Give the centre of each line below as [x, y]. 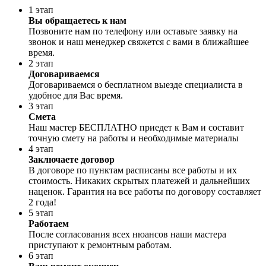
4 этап [41, 149]
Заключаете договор [72, 160]
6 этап [41, 256]
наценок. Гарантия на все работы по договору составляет [145, 192]
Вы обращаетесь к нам [77, 21]
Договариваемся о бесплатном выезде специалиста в [136, 85]
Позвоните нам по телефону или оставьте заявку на [133, 31]
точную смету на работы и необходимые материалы [134, 138]
